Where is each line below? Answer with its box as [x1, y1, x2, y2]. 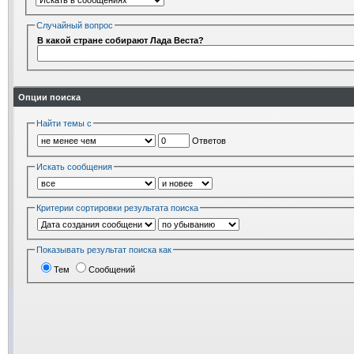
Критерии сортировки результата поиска [36, 203, 199, 213]
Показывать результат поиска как [36, 245, 172, 255]
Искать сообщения [36, 161, 113, 171]
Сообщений [88, 265, 136, 274]
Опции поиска [18, 92, 81, 102]
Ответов [190, 135, 227, 145]
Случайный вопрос [36, 21, 114, 30]
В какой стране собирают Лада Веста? [37, 35, 205, 45]
